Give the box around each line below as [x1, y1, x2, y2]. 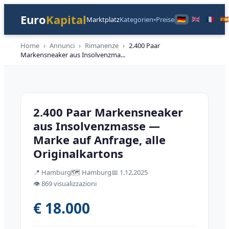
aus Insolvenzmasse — [33, 118, 160, 133]
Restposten [32, 88, 61, 96]
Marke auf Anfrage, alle [33, 132, 166, 147]
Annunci [50, 41, 75, 50]
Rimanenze [85, 41, 119, 50]
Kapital [46, 12, 86, 27]
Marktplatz [86, 15, 120, 24]
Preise [156, 15, 174, 24]
